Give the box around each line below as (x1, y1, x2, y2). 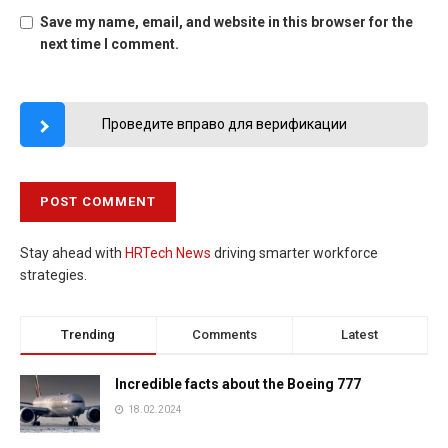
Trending (61, 327, 116, 343)
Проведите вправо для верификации (101, 116, 347, 133)
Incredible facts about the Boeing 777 (115, 376, 361, 393)
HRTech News (125, 245, 211, 262)
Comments (191, 327, 257, 343)
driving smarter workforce (211, 245, 378, 262)
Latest (341, 327, 379, 343)
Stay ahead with (20, 245, 125, 262)
